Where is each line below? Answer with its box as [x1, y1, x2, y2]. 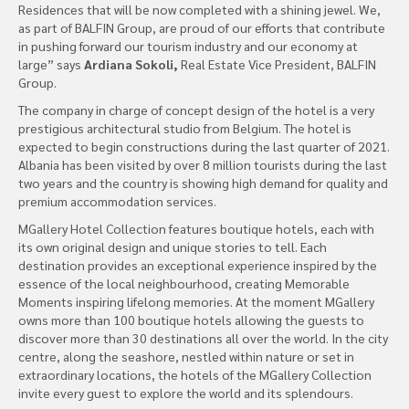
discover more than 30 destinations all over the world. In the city [18, 329, 388, 346]
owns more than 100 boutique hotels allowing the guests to [18, 310, 364, 328]
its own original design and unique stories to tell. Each [18, 237, 327, 255]
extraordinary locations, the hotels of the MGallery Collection [18, 365, 372, 383]
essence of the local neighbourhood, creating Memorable [18, 274, 350, 291]
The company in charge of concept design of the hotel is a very [18, 100, 374, 118]
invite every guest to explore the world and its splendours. [18, 383, 353, 401]
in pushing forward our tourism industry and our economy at [18, 37, 358, 54]
